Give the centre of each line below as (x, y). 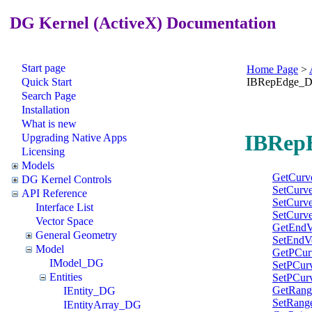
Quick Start (47, 81)
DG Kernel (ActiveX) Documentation (141, 23)
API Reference (54, 193)
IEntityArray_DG (102, 304)
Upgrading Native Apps (74, 137)
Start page (44, 68)
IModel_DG (77, 263)
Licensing (43, 151)
